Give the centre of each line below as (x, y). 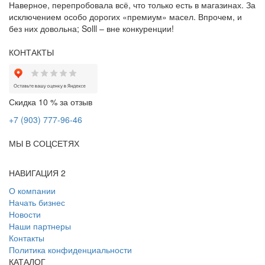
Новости (25, 214)
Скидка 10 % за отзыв (51, 101)
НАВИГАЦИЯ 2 (37, 172)
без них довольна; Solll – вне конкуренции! (91, 28)
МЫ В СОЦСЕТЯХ (44, 143)
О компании (32, 190)
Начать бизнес (37, 202)
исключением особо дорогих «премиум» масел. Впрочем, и (125, 16)
